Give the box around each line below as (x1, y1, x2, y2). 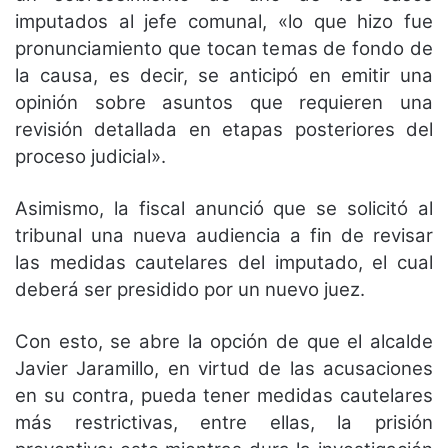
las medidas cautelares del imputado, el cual (15, 250, 433, 274)
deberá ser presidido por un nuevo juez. (15, 277, 365, 301)
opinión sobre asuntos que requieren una (15, 90, 433, 114)
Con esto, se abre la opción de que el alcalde (15, 329, 433, 353)
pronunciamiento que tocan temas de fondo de (15, 36, 433, 60)
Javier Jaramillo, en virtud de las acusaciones (15, 356, 433, 380)
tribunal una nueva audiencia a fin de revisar (15, 223, 433, 247)
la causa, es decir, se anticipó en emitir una (15, 63, 433, 87)
